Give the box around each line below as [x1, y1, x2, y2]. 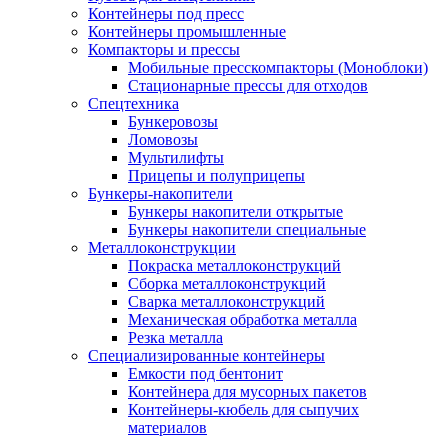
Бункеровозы [128, 112, 218, 130]
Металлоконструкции [88, 238, 236, 256]
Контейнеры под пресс [88, 4, 244, 22]
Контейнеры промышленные [88, 22, 286, 40]
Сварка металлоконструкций [128, 292, 325, 310]
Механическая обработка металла [128, 310, 357, 328]
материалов [128, 418, 207, 436]
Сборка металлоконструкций [128, 274, 326, 292]
